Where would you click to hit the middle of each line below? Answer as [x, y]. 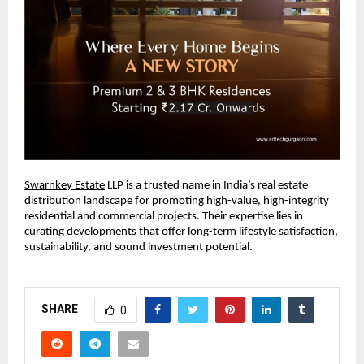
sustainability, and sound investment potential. [139, 248]
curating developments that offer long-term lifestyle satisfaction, [181, 232]
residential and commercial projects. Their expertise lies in [164, 217]
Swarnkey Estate [65, 186]
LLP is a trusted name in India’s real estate [206, 186]
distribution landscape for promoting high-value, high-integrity [177, 201]
